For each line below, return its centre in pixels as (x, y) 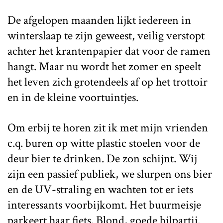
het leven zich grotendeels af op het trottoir (108, 82)
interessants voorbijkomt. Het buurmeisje (104, 205)
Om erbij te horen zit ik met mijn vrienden (108, 128)
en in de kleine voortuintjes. (73, 98)
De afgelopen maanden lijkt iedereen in (99, 20)
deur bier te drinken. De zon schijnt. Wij (102, 159)
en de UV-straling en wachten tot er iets (100, 190)
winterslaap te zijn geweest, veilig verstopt (106, 36)
